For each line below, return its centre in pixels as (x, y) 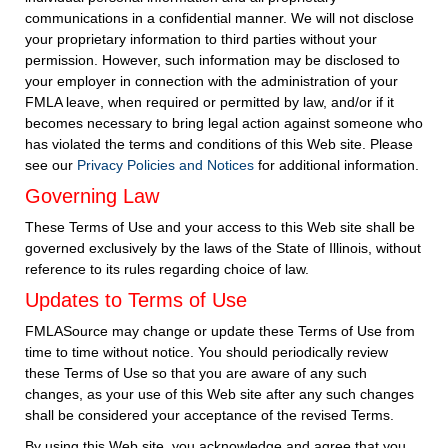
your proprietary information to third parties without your (201, 39)
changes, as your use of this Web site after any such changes (220, 394)
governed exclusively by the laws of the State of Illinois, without (223, 248)
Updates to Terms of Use (136, 300)
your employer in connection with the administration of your (212, 81)
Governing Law (92, 196)
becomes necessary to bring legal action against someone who (224, 123)
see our (51, 165)
